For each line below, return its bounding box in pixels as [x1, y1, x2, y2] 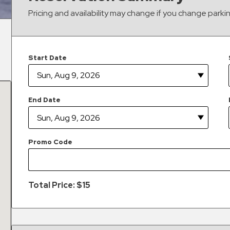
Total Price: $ [28, 180, 83, 191]
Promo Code [28, 138, 73, 146]
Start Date [28, 53, 67, 62]
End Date [28, 95, 61, 104]
